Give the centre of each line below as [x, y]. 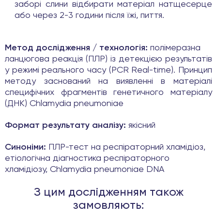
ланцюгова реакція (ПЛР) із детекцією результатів [108, 59]
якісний [142, 125]
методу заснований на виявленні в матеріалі [108, 81]
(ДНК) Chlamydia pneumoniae [64, 103]
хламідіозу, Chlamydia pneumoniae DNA [85, 169]
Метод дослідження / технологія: [77, 48]
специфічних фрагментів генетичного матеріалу [108, 92]
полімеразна [175, 48]
